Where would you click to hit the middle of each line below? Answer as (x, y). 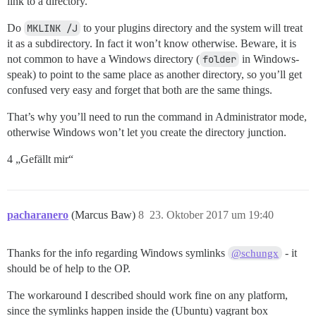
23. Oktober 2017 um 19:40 (212, 215)
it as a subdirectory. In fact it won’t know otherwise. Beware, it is (152, 44)
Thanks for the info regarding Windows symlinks (117, 253)
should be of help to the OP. (69, 269)
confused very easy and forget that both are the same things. (140, 90)
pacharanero (38, 215)
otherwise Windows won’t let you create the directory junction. (147, 133)
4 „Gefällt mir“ (40, 159)
